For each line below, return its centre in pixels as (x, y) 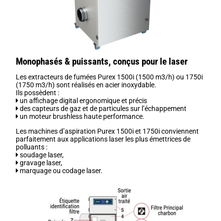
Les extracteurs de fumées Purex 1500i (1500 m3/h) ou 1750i (110, 77)
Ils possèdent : (38, 92)
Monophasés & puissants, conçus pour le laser (102, 62)
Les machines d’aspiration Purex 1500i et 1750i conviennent (108, 131)
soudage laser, (42, 155)
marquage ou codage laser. (61, 170)
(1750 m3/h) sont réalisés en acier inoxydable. (86, 85)
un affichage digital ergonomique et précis (84, 100)
